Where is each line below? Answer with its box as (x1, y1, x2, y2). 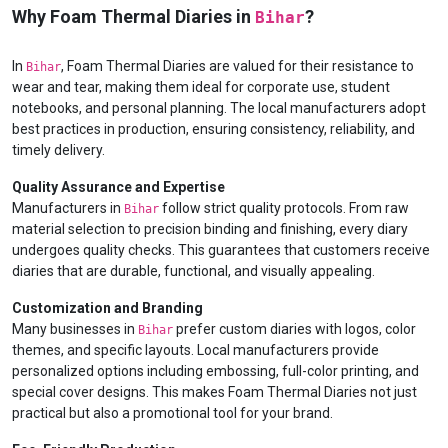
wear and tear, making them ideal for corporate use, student (12, 79, 390, 95)
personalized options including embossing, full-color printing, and (12, 363, 419, 379)
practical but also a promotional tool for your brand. (12, 405, 333, 421)
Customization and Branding (12, 300, 203, 316)
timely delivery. (12, 142, 105, 158)
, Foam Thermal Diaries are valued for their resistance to (61, 58, 414, 74)
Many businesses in (12, 321, 138, 337)
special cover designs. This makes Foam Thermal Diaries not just (12, 384, 417, 400)
